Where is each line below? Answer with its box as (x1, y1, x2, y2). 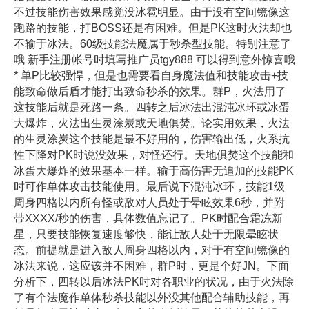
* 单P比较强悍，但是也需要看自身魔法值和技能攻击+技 (14, 70, 288, 82)
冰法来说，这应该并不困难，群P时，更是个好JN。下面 (14, 260, 289, 272)
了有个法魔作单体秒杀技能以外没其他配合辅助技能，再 (14, 292, 290, 304)
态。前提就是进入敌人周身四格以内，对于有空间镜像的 (14, 244, 290, 257)
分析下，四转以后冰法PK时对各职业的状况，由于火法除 (14, 276, 294, 288)
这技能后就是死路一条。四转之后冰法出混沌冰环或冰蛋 (14, 101, 290, 114)
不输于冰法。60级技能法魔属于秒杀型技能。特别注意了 (14, 38, 291, 50)
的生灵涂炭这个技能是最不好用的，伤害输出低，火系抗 (14, 133, 290, 146)
